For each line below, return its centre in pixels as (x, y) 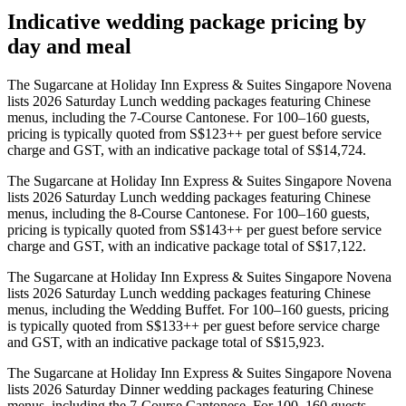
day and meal (69, 46)
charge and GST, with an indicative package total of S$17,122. (187, 246)
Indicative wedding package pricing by (187, 21)
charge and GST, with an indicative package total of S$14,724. (187, 150)
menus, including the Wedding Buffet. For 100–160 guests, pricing (198, 309)
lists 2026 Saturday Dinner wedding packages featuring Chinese (190, 389)
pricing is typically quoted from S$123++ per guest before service (194, 133)
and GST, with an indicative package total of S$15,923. (166, 342)
